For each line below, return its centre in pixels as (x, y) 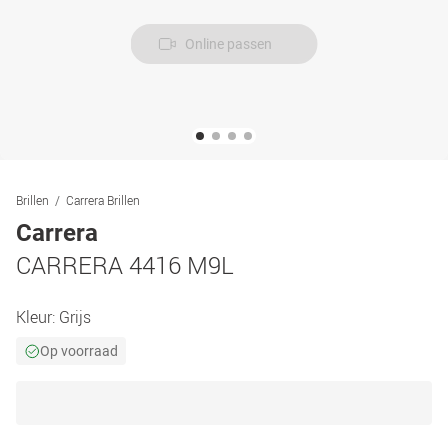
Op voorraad (79, 351)
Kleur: (37, 317)
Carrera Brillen (103, 200)
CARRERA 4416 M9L (125, 265)
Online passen (228, 44)
